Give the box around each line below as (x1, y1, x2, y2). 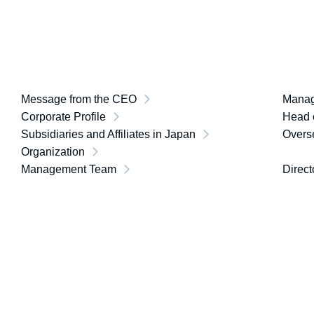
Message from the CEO (21, 93, 137, 105)
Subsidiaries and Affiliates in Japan (21, 128, 196, 140)
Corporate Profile (21, 111, 106, 123)
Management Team (21, 163, 116, 175)
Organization (21, 146, 85, 158)
